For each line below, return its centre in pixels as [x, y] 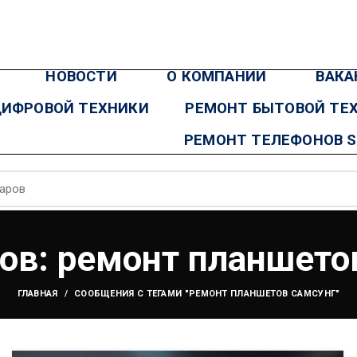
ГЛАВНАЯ [37, 294]
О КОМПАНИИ [217, 76]
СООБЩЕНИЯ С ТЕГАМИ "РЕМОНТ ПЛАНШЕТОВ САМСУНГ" [207, 294]
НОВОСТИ [81, 76]
